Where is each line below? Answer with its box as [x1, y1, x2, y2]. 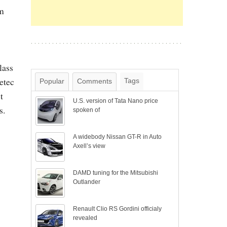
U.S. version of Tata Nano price [73, 97, 159, 104]
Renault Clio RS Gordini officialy [73, 205, 162, 212]
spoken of [73, 106, 100, 113]
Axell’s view [73, 142, 106, 149]
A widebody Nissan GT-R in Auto [73, 133, 162, 140]
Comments [77, 77, 112, 85]
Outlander [73, 178, 101, 185]
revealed [73, 214, 98, 221]
